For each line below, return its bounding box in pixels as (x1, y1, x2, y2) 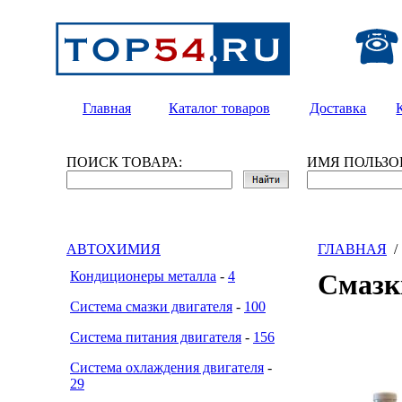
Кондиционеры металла (70, 268, 216, 284)
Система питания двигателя (70, 329, 241, 345)
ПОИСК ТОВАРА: (66, 154, 182, 170)
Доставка (310, 100, 367, 116)
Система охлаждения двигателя (70, 360, 264, 375)
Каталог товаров (169, 100, 270, 116)
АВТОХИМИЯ (66, 241, 161, 257)
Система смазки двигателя (70, 299, 232, 314)
